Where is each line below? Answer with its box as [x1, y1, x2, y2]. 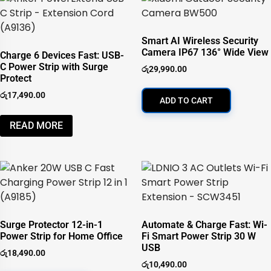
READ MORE [10, 120, 63, 132]
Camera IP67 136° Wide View [142, 47, 269, 59]
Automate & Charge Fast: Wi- [142, 219, 267, 231]
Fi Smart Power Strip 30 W [142, 230, 256, 243]
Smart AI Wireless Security [142, 35, 258, 47]
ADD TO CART [160, 96, 213, 106]
